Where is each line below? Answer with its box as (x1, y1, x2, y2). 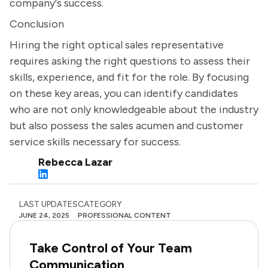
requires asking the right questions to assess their (10, 54, 250, 68)
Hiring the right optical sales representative (10, 38, 224, 51)
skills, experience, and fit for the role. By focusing (10, 71, 249, 84)
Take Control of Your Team (29, 240, 192, 256)
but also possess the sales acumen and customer (10, 119, 243, 132)
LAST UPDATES (19, 199, 78, 209)
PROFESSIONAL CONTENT (78, 211, 171, 220)
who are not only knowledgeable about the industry (10, 103, 258, 116)
